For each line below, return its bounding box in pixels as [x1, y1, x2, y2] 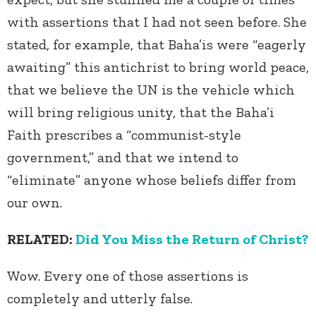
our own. [7, 194, 66, 212]
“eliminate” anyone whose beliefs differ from [7, 171, 296, 189]
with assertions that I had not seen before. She [7, 13, 307, 31]
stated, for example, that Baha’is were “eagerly [7, 36, 306, 54]
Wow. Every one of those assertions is [7, 267, 248, 285]
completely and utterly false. [7, 290, 193, 308]
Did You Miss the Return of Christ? [75, 231, 308, 248]
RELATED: [7, 231, 75, 248]
